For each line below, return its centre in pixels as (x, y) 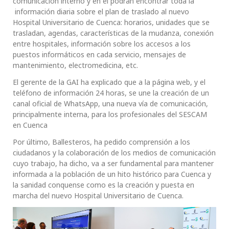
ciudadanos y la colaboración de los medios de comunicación (114, 153)
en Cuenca (30, 125)
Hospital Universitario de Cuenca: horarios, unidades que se (111, 22)
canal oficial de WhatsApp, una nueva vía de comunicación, (110, 104)
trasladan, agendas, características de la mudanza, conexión (113, 33)
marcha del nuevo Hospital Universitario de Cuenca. (98, 196)
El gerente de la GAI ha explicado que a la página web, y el (109, 82)
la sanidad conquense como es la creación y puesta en (104, 185)
